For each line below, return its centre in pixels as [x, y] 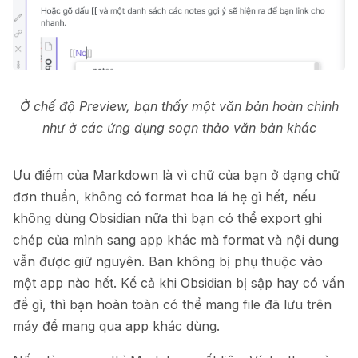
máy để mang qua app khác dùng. [116, 326]
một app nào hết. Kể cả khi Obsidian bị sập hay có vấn [179, 283]
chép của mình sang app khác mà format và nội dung [176, 240]
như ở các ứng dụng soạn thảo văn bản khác [179, 128]
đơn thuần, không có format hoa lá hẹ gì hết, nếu [164, 197]
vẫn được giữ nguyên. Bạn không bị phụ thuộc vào [168, 262]
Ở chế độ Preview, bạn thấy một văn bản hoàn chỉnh [179, 107]
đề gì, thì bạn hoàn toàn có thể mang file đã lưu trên [172, 305]
